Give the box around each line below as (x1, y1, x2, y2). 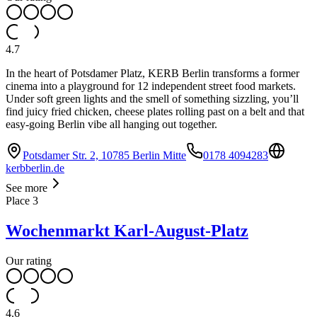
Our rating (6, 255, 52, 267)
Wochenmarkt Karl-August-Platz (6, 221, 248, 241)
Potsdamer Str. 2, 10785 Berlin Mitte (23, 149, 186, 162)
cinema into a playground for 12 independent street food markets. (6, 80, 296, 93)
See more (6, 182, 47, 195)
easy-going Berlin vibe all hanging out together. (6, 118, 217, 131)
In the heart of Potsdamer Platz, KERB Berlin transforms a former (6, 67, 299, 80)
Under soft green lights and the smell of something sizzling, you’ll (6, 93, 299, 105)
